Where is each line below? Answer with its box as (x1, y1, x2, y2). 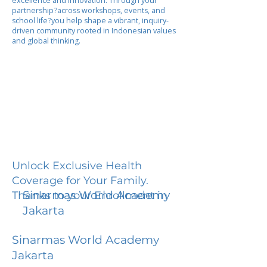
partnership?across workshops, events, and (12, 5, 165, 15)
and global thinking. (12, 36, 80, 46)
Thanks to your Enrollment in (12, 188, 167, 202)
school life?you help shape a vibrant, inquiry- (12, 15, 169, 26)
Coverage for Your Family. (12, 173, 148, 187)
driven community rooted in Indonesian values (12, 26, 176, 36)
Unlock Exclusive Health (12, 159, 142, 172)
